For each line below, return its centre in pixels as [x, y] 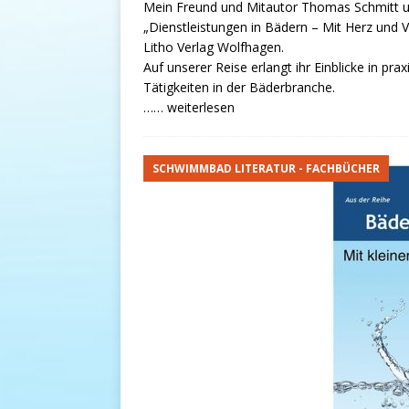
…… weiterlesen [189, 108]
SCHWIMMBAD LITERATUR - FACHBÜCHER [266, 169]
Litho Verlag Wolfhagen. [214, 47]
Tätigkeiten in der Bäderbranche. [239, 88]
